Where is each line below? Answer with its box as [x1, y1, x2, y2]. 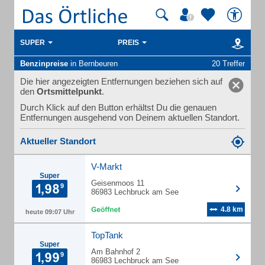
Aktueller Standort [20, 136, 96, 146]
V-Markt [91, 161, 122, 172]
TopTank [91, 230, 123, 240]
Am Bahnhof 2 [91, 247, 140, 256]
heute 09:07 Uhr [25, 208, 75, 215]
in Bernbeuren [68, 59, 118, 68]
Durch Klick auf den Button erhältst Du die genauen [20, 102, 216, 112]
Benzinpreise [20, 59, 68, 68]
